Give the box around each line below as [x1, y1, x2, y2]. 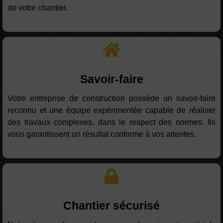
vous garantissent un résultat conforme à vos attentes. [7, 130, 196, 139]
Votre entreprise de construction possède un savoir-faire [7, 94, 216, 103]
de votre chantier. [7, 3, 68, 12]
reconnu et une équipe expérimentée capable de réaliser [7, 106, 216, 115]
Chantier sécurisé [63, 199, 160, 213]
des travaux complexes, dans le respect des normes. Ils [7, 118, 216, 127]
